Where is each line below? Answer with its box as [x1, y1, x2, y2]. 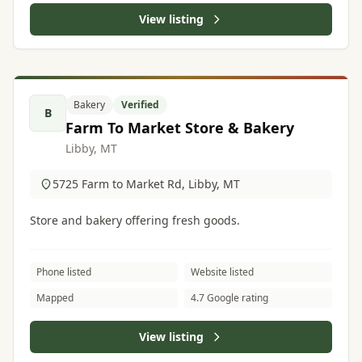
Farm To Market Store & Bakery [65, 118, 294, 137]
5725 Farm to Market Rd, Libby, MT [53, 176, 240, 192]
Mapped [36, 291, 74, 305]
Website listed [191, 265, 254, 279]
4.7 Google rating [191, 291, 268, 305]
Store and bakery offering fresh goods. [30, 213, 240, 228]
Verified [121, 98, 159, 112]
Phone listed [36, 265, 91, 279]
